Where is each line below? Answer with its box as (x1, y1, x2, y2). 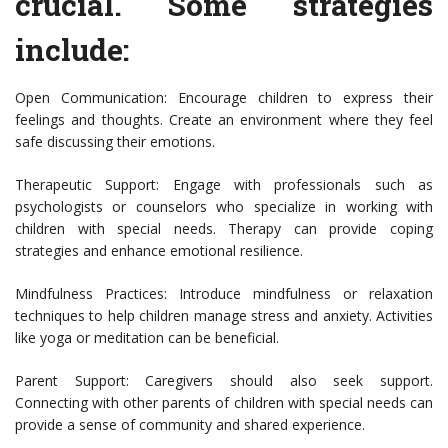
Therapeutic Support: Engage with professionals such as (15, 175, 433, 195)
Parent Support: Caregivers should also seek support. (15, 371, 433, 391)
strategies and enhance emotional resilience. (15, 241, 303, 261)
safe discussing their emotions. (15, 132, 215, 152)
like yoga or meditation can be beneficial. (15, 328, 279, 348)
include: (15, 30, 129, 70)
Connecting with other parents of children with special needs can (15, 393, 433, 413)
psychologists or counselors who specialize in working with (15, 197, 433, 217)
